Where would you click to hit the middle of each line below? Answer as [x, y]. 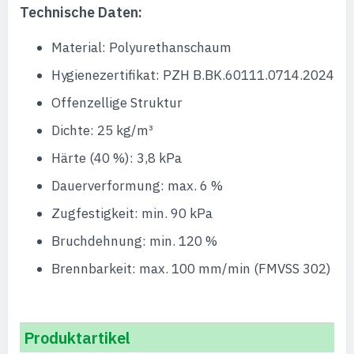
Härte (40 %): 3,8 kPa [117, 158]
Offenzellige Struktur [117, 103]
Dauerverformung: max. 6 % [137, 186]
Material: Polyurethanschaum [141, 47]
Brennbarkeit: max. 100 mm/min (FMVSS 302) [191, 269]
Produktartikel [77, 338]
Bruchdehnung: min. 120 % [134, 241]
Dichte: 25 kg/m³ [102, 130]
